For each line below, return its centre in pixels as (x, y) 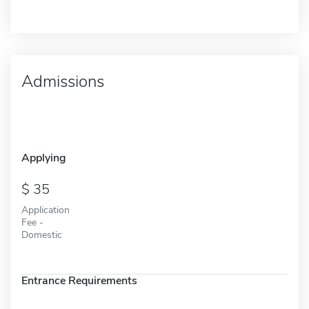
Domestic (42, 234)
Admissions (63, 81)
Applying (44, 158)
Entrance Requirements (79, 280)
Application (46, 209)
